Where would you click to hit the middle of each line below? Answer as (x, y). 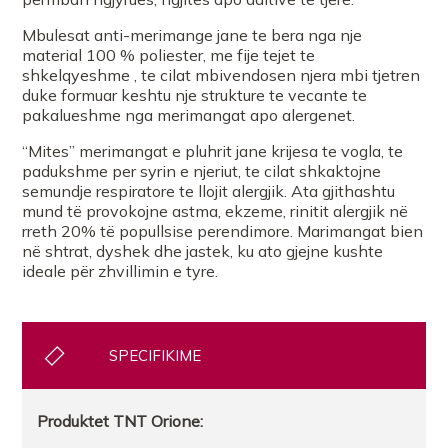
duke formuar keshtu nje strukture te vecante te (195, 94)
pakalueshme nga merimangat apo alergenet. (189, 114)
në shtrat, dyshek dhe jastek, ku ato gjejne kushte (203, 250)
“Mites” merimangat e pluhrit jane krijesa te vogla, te (213, 150)
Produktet (73, 420)
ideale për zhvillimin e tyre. (120, 270)
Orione (176, 420)
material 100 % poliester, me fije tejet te (169, 54)
